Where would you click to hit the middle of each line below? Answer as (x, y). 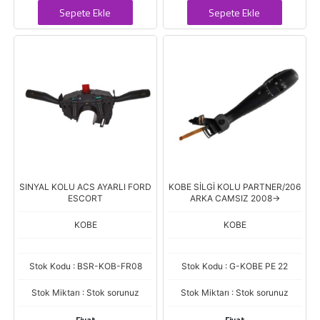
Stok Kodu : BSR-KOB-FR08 (85, 266)
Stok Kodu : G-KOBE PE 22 (235, 266)
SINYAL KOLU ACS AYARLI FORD (85, 187)
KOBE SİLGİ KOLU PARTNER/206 (235, 187)
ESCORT (85, 198)
